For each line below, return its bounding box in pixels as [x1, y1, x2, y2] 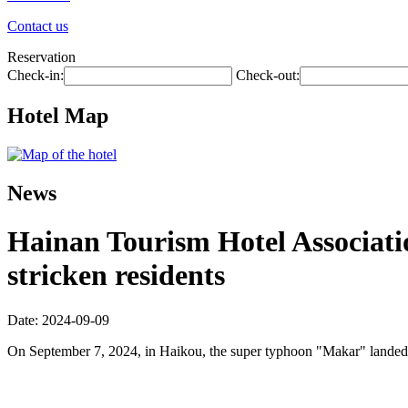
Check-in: [7, 67, 64, 83]
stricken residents [7, 259, 225, 292]
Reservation [7, 49, 76, 65]
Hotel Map [7, 103, 108, 127]
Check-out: [236, 67, 300, 83]
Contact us [7, 18, 68, 34]
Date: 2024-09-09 [7, 311, 109, 328]
